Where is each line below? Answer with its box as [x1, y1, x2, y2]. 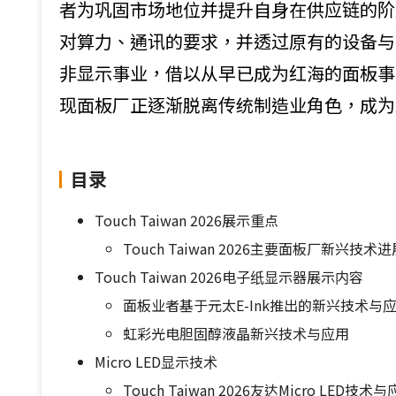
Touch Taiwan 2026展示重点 [95, 209, 278, 231]
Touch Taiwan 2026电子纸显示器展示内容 [95, 266, 363, 287]
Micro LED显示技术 [95, 351, 217, 372]
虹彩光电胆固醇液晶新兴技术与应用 [123, 323, 349, 344]
